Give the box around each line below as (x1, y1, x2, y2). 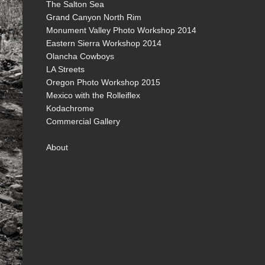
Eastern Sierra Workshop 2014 (46, 38, 161, 48)
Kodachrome (46, 104, 94, 113)
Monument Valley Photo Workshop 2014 (46, 25, 196, 35)
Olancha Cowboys (46, 51, 114, 61)
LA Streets (46, 64, 85, 74)
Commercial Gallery (46, 117, 120, 126)
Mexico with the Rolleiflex (46, 91, 140, 100)
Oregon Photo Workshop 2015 (46, 77, 160, 87)
